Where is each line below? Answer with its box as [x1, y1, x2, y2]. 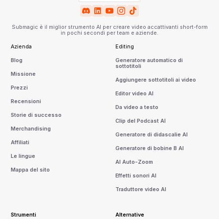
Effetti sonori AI [115, 172, 156, 179]
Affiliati [11, 139, 30, 146]
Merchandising [11, 125, 51, 132]
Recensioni [11, 98, 42, 105]
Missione [11, 70, 36, 77]
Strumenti [11, 211, 37, 218]
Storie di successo [11, 111, 62, 118]
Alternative [115, 211, 144, 218]
